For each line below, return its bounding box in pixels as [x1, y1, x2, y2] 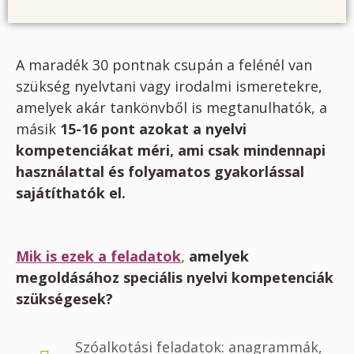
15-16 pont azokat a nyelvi [60, 119, 247, 139]
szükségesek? [16, 288, 113, 308]
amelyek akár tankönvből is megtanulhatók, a [16, 98, 327, 118]
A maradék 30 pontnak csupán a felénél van [16, 55, 312, 75]
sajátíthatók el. [16, 183, 126, 203]
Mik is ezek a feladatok [16, 246, 181, 265]
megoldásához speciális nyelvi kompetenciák [16, 267, 333, 287]
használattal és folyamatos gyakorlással [16, 162, 304, 182]
